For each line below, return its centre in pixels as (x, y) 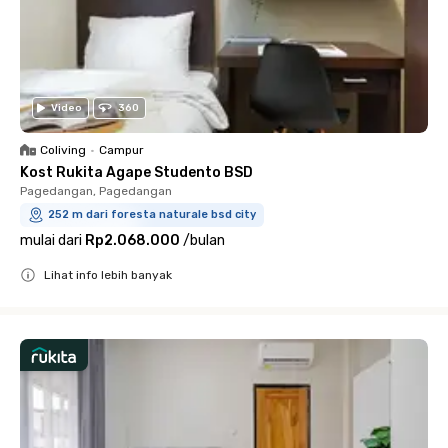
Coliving (63, 150)
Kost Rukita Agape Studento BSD (136, 172)
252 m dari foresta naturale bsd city (152, 214)
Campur (121, 150)
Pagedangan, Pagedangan (96, 191)
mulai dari (51, 240)
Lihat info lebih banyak (108, 275)
